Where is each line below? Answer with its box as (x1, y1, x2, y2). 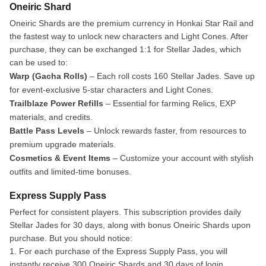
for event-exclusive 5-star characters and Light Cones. (9, 84, 213, 94)
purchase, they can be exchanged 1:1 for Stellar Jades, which (9, 44, 241, 54)
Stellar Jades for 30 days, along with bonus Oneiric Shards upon (9, 220, 251, 230)
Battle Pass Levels (9, 125, 87, 135)
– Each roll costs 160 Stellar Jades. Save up (90, 71, 255, 81)
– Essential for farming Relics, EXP (106, 98, 236, 108)
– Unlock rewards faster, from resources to (87, 125, 246, 135)
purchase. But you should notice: (9, 233, 132, 243)
